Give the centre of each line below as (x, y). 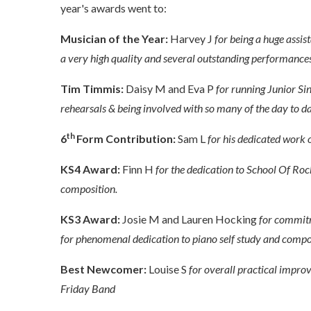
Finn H (138, 169)
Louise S (168, 269)
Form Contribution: (126, 139)
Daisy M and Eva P (170, 89)
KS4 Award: (90, 169)
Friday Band (88, 289)
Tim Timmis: (92, 89)
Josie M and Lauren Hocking (190, 219)
